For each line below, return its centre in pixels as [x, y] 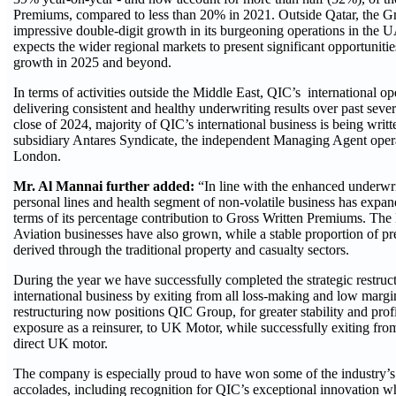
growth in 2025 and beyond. [92, 62]
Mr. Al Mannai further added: [106, 186]
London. [37, 156]
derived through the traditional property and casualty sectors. [181, 250]
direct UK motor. [61, 343]
